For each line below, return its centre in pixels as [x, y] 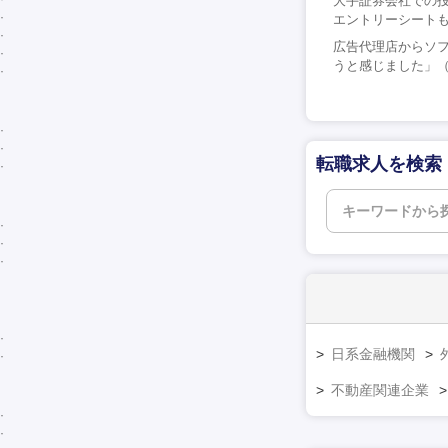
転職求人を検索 [379, 163]
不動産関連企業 [380, 389]
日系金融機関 [373, 353]
